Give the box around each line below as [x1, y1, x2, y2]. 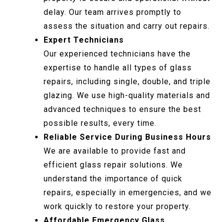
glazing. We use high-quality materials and [44, 91, 210, 101]
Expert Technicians [44, 35, 124, 45]
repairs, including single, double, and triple [44, 77, 211, 87]
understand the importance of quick [44, 174, 182, 184]
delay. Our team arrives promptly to [44, 7, 181, 17]
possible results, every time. [44, 118, 157, 128]
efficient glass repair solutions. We [44, 160, 183, 170]
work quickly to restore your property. [44, 202, 191, 212]
